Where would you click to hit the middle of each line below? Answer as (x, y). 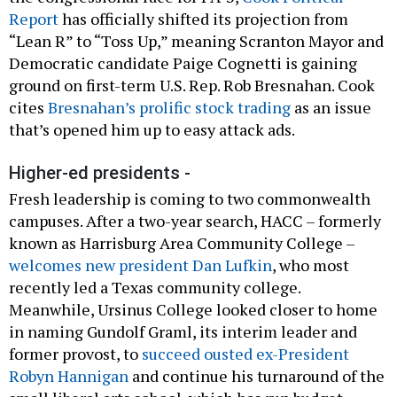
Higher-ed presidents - (100, 173)
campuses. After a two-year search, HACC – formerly (195, 221)
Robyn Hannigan (69, 376)
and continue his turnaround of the (257, 376)
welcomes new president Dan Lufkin (140, 265)
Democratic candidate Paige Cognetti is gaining (183, 63)
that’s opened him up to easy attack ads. (153, 130)
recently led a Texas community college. (155, 288)
